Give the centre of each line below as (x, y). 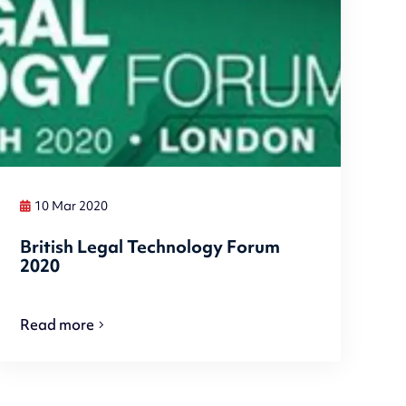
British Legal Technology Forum (150, 246)
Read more (58, 325)
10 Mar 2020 (72, 206)
